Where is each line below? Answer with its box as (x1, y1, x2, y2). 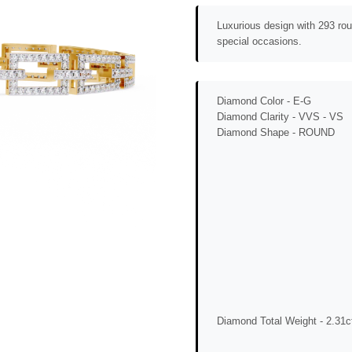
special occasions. (217, 35, 302, 47)
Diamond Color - (217, 94, 293, 107)
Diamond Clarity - (217, 110, 299, 123)
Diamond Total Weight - (217, 314, 326, 327)
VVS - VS (299, 110, 343, 123)
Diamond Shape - (217, 126, 299, 138)
